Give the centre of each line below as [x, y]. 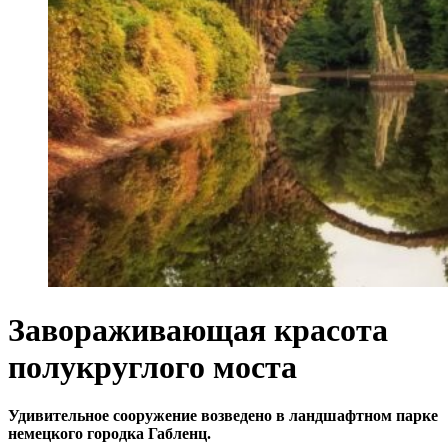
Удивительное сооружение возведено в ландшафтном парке [223, 416]
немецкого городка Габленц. [109, 434]
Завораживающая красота [198, 330]
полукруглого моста [152, 367]
